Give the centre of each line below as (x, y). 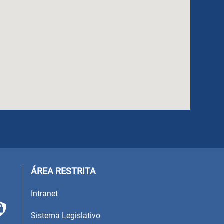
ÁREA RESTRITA (63, 171)
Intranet (44, 193)
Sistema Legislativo (66, 215)
